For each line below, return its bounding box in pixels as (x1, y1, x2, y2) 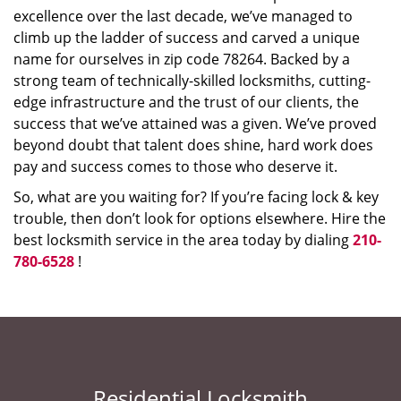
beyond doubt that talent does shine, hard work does (13, 135, 373, 155)
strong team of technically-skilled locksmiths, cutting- (13, 71, 371, 90)
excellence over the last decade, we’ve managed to (13, 6, 353, 26)
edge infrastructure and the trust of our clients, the (13, 92, 359, 112)
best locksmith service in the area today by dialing (13, 230, 353, 250)
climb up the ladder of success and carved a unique (13, 28, 360, 47)
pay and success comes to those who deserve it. (13, 157, 337, 176)
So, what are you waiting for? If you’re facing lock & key (13, 187, 379, 207)
